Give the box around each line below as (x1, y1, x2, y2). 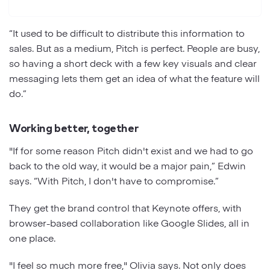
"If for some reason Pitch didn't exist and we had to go (9, 143, 253, 157)
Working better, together (9, 119, 139, 134)
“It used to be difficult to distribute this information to (9, 25, 245, 39)
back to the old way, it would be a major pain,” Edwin (9, 158, 246, 172)
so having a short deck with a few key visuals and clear (9, 55, 257, 69)
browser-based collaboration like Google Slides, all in (9, 215, 250, 229)
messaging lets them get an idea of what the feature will (9, 71, 260, 84)
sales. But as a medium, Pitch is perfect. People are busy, (9, 40, 260, 54)
